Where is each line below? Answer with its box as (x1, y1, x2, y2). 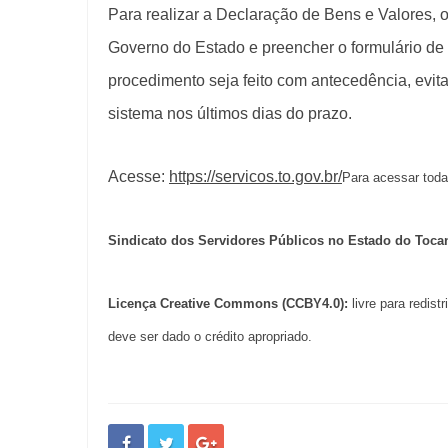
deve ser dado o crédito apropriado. (108, 328, 312, 344)
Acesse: (108, 167, 169, 185)
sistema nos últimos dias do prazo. (108, 104, 356, 122)
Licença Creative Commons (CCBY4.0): (108, 295, 352, 311)
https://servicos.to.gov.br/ (169, 167, 342, 185)
